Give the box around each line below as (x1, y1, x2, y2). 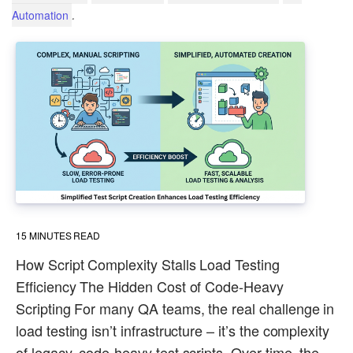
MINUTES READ (28, 228, 101, 242)
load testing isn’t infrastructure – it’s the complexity (16, 319, 330, 340)
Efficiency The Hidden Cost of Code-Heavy (16, 275, 284, 296)
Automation (12, 7, 69, 24)
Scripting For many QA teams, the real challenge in (16, 297, 335, 318)
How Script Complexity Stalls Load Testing (16, 253, 280, 274)
